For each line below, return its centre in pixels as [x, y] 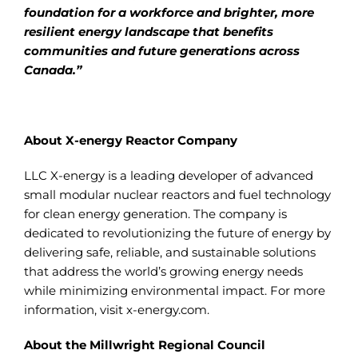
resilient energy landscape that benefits [148, 32]
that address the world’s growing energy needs [163, 271]
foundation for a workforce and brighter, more [169, 12]
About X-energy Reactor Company [130, 140]
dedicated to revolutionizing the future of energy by [177, 233]
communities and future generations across [161, 51]
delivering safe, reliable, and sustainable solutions [169, 252]
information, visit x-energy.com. [116, 310]
